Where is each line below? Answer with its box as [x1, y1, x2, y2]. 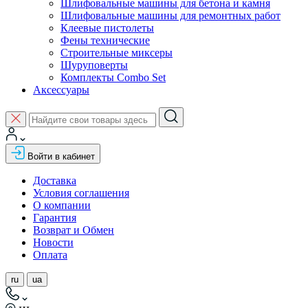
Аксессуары [33, 84, 89, 96]
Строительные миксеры [60, 47, 173, 58]
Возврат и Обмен [33, 224, 114, 236]
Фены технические [60, 34, 150, 46]
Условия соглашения [33, 187, 129, 199]
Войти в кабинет [27, 151, 95, 162]
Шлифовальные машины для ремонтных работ [60, 10, 280, 21]
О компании [33, 199, 91, 211]
